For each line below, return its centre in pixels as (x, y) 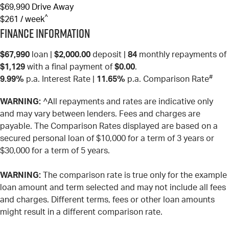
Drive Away (53, 7)
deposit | (109, 54)
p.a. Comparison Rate (167, 79)
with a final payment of (70, 67)
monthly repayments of (182, 54)
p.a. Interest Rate (57, 79)
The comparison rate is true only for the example (134, 175)
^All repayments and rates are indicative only (127, 101)
